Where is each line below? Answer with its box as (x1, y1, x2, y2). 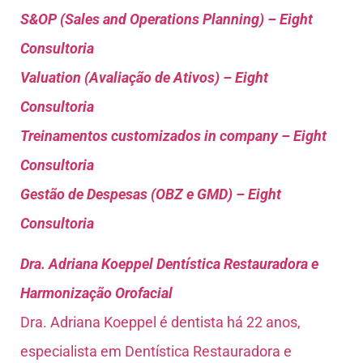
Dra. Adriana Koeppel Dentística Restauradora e (20, 255, 318, 273)
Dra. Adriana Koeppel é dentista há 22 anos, (20, 314, 301, 331)
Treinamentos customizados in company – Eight (20, 126, 327, 144)
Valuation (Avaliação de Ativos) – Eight (20, 68, 268, 86)
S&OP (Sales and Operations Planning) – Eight (20, 10, 313, 28)
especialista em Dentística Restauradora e (20, 343, 292, 361)
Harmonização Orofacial (20, 284, 173, 302)
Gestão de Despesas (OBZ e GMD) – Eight (20, 185, 281, 203)
